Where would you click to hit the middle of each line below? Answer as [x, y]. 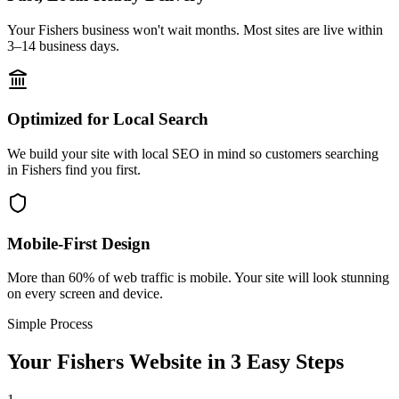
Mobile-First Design [79, 243]
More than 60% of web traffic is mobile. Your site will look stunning [198, 278]
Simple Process [50, 324]
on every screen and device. [85, 294]
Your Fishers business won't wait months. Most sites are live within [195, 29]
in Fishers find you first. [74, 169]
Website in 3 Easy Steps [234, 362]
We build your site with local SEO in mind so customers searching [193, 153]
